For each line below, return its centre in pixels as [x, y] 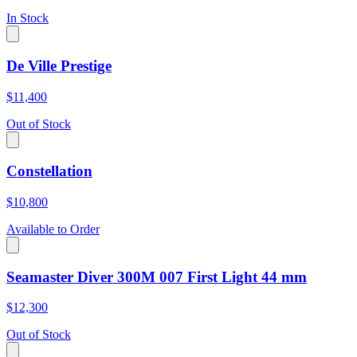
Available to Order [53, 229]
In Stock [27, 18]
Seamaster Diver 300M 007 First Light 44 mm [157, 277]
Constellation [49, 171]
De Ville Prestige [59, 65]
